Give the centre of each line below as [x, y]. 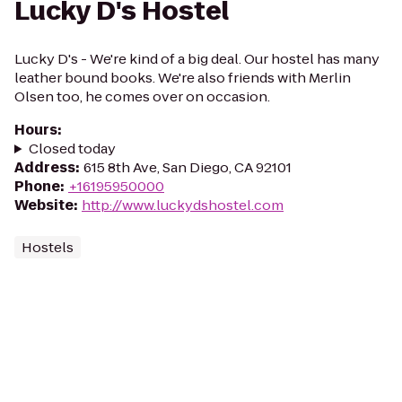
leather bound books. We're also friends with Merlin [183, 78]
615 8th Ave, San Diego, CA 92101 [188, 167]
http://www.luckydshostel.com [183, 205]
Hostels [48, 247]
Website [44, 205]
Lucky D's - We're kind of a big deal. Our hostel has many [197, 59]
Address [45, 167]
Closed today [72, 149]
